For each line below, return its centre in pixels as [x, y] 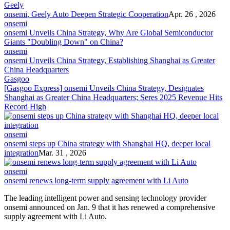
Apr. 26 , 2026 [192, 14]
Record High [25, 106]
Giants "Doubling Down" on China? [64, 42]
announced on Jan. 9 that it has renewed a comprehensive [121, 207]
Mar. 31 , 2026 [62, 152]
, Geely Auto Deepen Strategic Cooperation [98, 14]
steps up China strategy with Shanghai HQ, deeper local [119, 143]
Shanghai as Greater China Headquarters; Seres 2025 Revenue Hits [113, 97]
